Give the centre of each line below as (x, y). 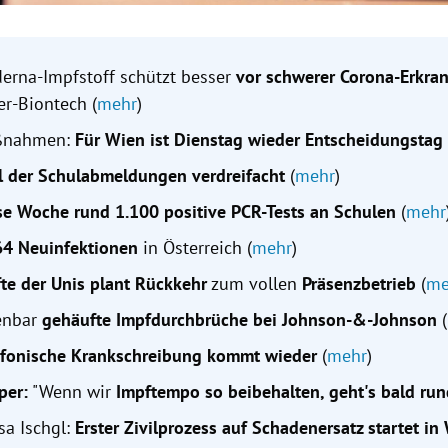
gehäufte (77, 320)
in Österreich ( (195, 248)
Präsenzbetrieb (359, 284)
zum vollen (255, 284)
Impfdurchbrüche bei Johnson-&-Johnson (277, 320)
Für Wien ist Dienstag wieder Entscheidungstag (259, 140)
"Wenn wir (72, 392)
